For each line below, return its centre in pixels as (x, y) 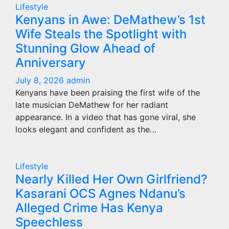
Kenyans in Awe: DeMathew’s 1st (110, 20)
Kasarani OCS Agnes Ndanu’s (100, 193)
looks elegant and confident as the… (86, 129)
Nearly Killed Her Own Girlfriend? (111, 179)
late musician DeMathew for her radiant (92, 105)
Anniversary (51, 63)
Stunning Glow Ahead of (85, 48)
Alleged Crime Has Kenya (89, 208)
